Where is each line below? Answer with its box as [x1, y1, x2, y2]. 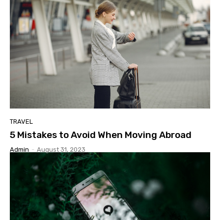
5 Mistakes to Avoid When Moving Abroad [10, 129, 192, 141]
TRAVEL [10, 118, 33, 126]
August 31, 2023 [37, 146, 85, 154]
